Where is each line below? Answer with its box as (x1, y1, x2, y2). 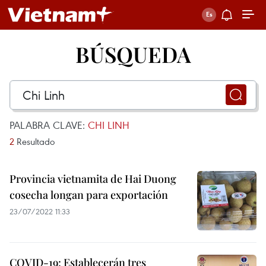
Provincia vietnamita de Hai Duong (9, 172, 176, 186)
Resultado (14, 135, 55, 147)
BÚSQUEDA (75, 40, 191, 68)
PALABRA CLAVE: (9, 118, 88, 132)
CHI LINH (88, 118, 129, 132)
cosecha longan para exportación (9, 188, 168, 202)
